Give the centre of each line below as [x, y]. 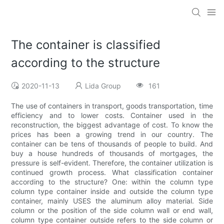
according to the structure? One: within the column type [112, 182]
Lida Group [103, 86]
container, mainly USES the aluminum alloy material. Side [112, 201]
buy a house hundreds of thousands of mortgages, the [112, 153]
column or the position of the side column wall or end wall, [112, 210]
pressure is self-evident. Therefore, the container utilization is [112, 163]
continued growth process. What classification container [112, 172]
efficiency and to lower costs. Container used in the [112, 115]
